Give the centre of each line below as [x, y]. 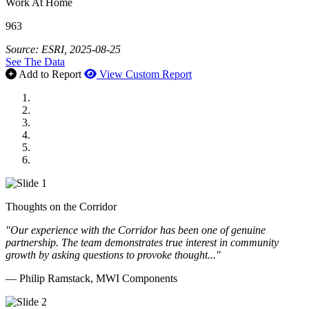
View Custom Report [146, 74]
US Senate [56, 109]
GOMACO [58, 134]
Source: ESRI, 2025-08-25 [63, 49]
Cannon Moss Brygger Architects [105, 146]
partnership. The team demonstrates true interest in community [142, 242]
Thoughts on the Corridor [61, 206]
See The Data [35, 61]
